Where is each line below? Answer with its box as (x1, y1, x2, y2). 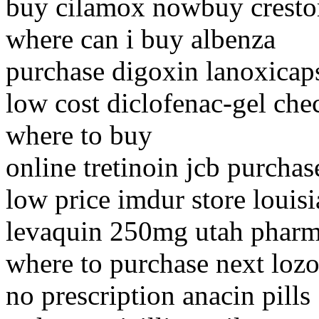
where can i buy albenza (6, 23, 276, 55)
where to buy (6, 120, 152, 151)
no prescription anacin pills (6, 280, 310, 311)
